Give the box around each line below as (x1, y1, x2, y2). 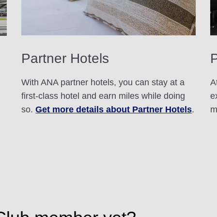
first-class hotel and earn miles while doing (21, 91, 186, 101)
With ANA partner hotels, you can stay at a (21, 77, 185, 88)
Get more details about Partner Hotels (35, 105, 192, 115)
